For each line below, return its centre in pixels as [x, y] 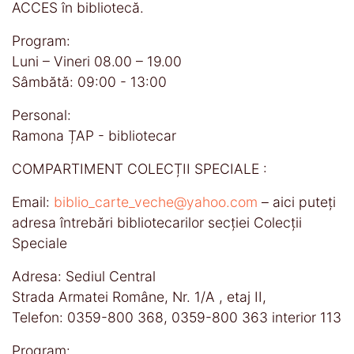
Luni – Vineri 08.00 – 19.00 [97, 61]
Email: [33, 201]
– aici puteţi [297, 201]
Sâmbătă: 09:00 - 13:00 [89, 81]
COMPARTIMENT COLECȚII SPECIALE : [139, 168]
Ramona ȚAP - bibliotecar [94, 135]
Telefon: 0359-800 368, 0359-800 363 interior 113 [177, 317]
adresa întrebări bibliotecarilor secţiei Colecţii [157, 222]
